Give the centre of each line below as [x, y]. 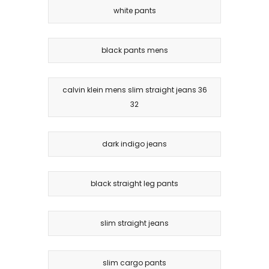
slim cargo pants [134, 262]
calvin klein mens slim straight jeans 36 [134, 89]
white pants [134, 10]
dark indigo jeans [134, 144]
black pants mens [134, 50]
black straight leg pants [134, 183]
